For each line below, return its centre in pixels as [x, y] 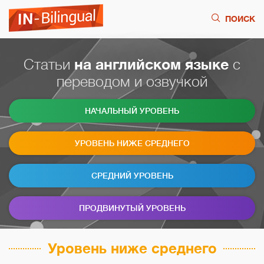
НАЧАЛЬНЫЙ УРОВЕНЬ [132, 111]
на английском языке [151, 65]
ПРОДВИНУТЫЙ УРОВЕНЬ [132, 208]
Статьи [49, 65]
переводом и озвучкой [132, 82]
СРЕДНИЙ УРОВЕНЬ [132, 176]
